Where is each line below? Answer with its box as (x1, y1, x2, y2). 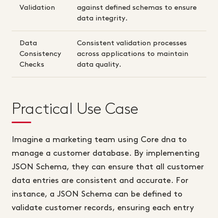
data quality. (77, 61, 121, 69)
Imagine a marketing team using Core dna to (12, 136, 187, 144)
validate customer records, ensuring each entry (12, 204, 194, 212)
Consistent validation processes (77, 40, 187, 47)
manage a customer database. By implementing (12, 149, 200, 158)
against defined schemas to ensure (77, 4, 197, 12)
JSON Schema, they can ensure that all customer (12, 163, 204, 171)
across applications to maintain (77, 51, 188, 58)
